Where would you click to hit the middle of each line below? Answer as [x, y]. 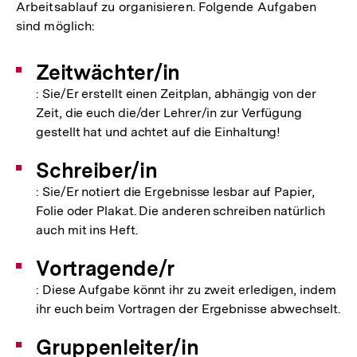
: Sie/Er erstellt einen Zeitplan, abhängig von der [176, 94]
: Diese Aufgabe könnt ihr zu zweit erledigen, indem [186, 290]
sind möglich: [56, 26]
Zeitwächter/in [108, 72]
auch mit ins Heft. [87, 230]
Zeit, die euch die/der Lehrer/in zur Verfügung [169, 113]
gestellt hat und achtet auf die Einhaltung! [159, 132]
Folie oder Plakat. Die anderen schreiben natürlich [180, 211]
